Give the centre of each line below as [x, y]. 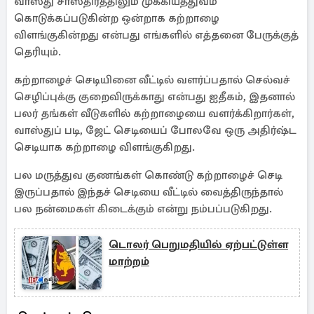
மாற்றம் [129, 261]
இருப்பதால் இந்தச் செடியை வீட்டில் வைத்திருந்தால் [149, 192]
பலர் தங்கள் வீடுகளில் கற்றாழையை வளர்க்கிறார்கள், [154, 114]
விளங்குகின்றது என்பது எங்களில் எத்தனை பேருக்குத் [156, 35]
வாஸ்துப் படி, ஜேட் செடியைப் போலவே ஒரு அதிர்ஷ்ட [155, 130]
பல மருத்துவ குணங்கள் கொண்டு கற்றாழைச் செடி [148, 175]
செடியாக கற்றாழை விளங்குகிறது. [104, 147]
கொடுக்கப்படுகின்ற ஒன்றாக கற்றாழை [117, 18]
